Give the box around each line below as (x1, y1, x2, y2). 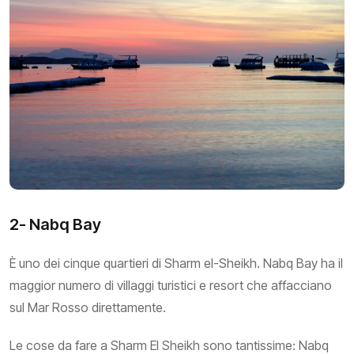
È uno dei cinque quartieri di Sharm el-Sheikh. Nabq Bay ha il (9, 254, 343, 271)
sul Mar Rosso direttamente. (9, 299, 166, 315)
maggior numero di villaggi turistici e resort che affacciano (9, 277, 332, 293)
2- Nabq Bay (9, 214, 101, 234)
